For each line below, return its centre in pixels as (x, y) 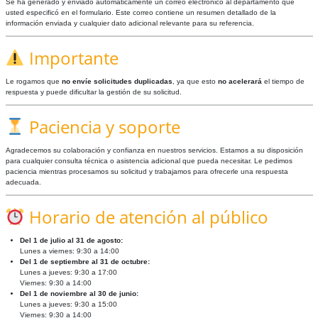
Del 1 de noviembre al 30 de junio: (79, 294)
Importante (71, 58)
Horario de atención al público (146, 217)
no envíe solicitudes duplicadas (117, 81)
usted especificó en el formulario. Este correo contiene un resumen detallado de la (141, 12)
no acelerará (240, 81)
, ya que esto (195, 81)
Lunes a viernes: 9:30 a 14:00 (69, 251)
